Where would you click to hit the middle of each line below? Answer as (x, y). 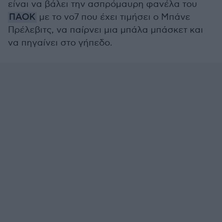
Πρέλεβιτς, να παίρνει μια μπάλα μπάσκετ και (106, 30)
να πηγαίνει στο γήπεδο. (60, 43)
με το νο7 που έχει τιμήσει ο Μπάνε (113, 17)
